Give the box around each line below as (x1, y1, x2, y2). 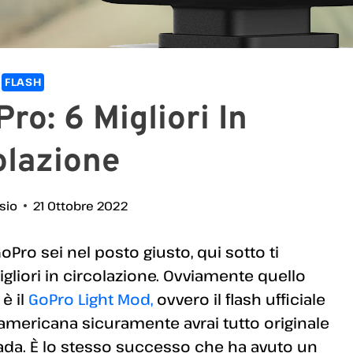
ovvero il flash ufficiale (153, 289, 325, 310)
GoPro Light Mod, (28, 289, 153, 310)
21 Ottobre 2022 (32, 198, 128, 214)
